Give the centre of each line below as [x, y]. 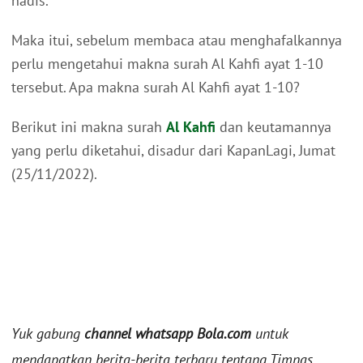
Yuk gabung [48, 334]
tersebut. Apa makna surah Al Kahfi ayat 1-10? [156, 88]
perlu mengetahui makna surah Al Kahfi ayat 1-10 [167, 64]
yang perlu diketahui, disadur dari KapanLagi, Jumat [173, 151]
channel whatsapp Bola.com [168, 334]
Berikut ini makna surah [89, 127]
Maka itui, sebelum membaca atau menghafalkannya [177, 41]
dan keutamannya [273, 127]
